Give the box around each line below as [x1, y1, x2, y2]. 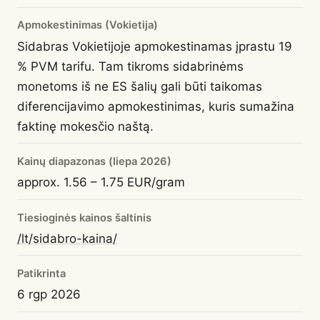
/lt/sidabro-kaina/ [17, 231, 117, 246]
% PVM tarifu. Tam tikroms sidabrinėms [17, 59, 244, 74]
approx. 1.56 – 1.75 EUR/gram [17, 175, 185, 190]
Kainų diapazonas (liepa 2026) [17, 155, 171, 169]
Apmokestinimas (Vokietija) [17, 19, 158, 32]
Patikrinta [17, 267, 66, 281]
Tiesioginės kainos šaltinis [17, 211, 151, 224]
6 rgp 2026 [17, 287, 81, 302]
